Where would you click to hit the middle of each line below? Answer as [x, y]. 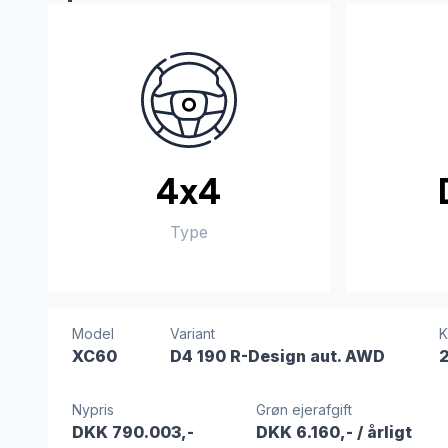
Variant [193, 333]
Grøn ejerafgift [303, 409]
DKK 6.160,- [306, 432]
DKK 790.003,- [133, 432]
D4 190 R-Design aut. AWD [278, 356]
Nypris [93, 409]
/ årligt [384, 432]
